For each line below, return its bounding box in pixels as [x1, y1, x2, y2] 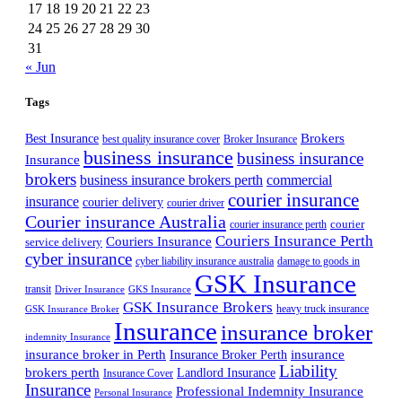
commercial [267, 171, 332, 188]
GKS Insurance [128, 284, 191, 294]
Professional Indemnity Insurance [176, 382, 363, 398]
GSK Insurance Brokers [123, 298, 273, 316]
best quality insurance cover [102, 132, 220, 145]
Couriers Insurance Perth [215, 232, 373, 249]
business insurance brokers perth [80, 171, 263, 188]
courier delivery [83, 194, 163, 209]
